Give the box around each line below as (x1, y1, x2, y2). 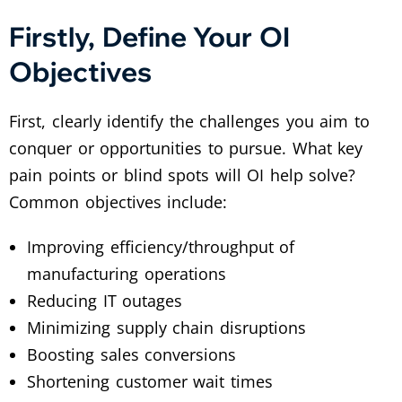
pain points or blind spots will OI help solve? (9, 163, 356, 186)
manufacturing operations (27, 262, 226, 284)
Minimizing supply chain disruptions (27, 316, 306, 338)
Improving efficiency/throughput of (27, 235, 295, 258)
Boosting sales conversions (27, 343, 237, 365)
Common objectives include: (9, 190, 228, 213)
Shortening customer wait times (27, 370, 273, 392)
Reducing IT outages (27, 289, 183, 311)
